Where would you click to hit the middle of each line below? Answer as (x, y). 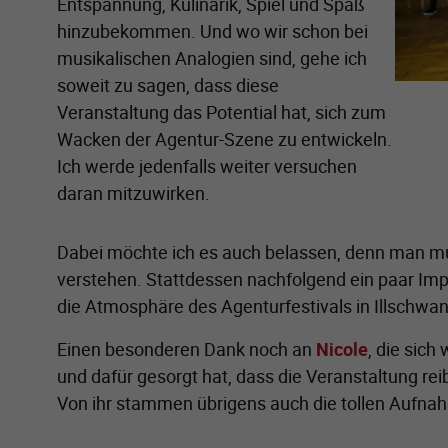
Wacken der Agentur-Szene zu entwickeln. (224, 138)
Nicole (342, 348)
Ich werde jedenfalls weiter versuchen (207, 165)
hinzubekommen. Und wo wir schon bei (212, 30)
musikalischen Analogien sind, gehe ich (212, 57)
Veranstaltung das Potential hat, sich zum (221, 111)
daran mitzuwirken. (133, 192)
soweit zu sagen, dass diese (168, 84)
